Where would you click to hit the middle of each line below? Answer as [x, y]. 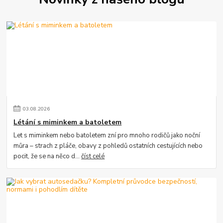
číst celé [93, 157]
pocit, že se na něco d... [48, 157]
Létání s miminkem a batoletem [68, 122]
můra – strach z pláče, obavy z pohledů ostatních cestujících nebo [108, 146]
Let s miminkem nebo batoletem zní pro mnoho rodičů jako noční [107, 136]
